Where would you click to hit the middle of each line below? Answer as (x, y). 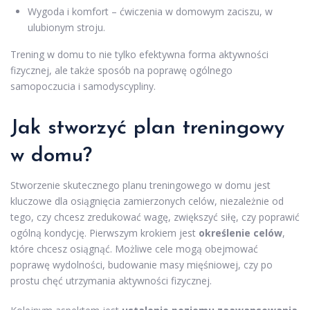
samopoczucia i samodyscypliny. (83, 86)
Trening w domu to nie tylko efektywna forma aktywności (139, 55)
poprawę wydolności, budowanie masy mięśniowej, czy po (142, 265)
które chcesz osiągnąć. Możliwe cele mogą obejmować (134, 249)
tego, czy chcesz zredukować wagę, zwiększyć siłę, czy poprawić (155, 217)
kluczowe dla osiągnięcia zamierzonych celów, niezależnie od (147, 201)
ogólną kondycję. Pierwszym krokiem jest (104, 233)
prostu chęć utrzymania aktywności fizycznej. (111, 281)
